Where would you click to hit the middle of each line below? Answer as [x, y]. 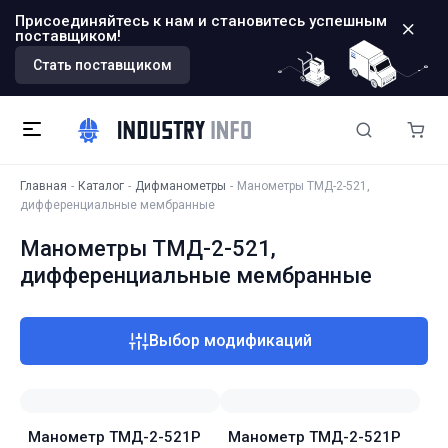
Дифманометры [180, 186]
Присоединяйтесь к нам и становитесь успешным [201, 21]
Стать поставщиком [102, 65]
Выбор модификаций [230, 340]
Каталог [101, 186]
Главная [43, 186]
